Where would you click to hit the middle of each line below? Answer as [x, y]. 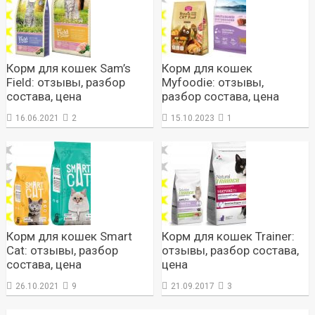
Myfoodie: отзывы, [213, 82]
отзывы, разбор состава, [231, 250]
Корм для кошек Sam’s [68, 68]
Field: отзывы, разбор [65, 82]
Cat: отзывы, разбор [62, 250]
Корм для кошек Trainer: [229, 236]
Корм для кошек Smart [69, 236]
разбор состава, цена [221, 96]
